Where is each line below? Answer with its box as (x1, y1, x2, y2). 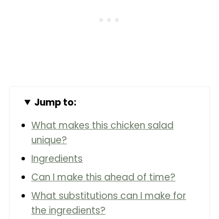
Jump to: (34, 96, 77, 109)
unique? (31, 133, 67, 147)
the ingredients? (31, 204, 106, 217)
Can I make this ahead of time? (31, 171, 175, 184)
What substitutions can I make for (31, 189, 186, 202)
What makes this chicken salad (31, 119, 174, 132)
